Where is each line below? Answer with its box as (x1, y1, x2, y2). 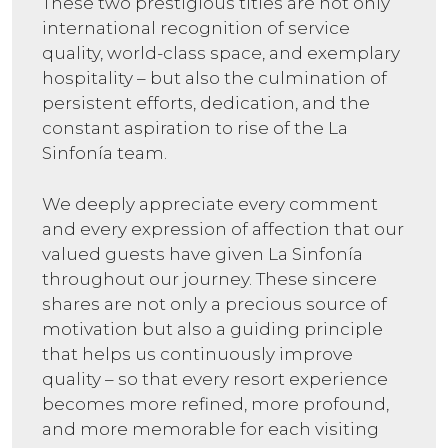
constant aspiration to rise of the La (42, 118, 348, 139)
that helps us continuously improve (42, 343, 353, 364)
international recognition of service (42, 18, 350, 39)
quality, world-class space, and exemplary (42, 43, 400, 64)
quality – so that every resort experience (42, 368, 388, 389)
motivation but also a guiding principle (42, 318, 383, 339)
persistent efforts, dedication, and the (42, 93, 370, 114)
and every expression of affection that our (42, 218, 404, 239)
